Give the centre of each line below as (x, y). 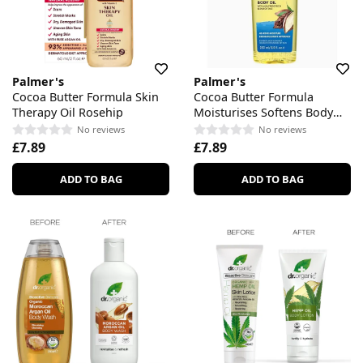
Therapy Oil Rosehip (68, 112)
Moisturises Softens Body (263, 112)
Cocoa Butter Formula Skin (85, 96)
